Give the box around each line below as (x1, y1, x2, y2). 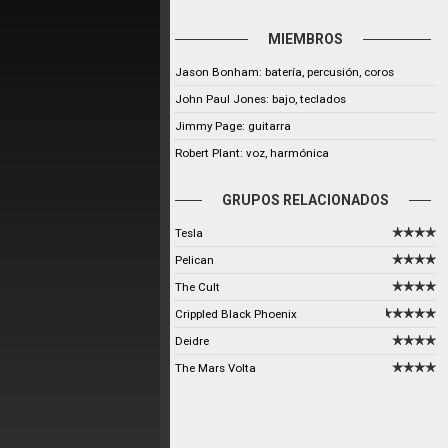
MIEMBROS (268, 31, 344, 47)
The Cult (175, 280, 220, 294)
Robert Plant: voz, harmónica (175, 146, 329, 160)
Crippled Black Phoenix (175, 307, 297, 321)
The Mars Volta (175, 361, 256, 375)
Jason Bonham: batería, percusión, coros (175, 65, 394, 79)
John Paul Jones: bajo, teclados (175, 92, 346, 106)
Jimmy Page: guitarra (175, 119, 291, 133)
